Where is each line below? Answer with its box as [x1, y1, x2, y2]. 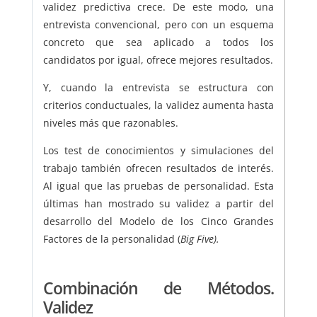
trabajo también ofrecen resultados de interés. [42, 161, 275, 175]
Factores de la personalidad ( [42, 232, 180, 246]
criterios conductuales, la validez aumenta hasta [42, 98, 275, 113]
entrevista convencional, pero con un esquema [42, 18, 275, 32]
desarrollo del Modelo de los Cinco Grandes [42, 214, 275, 229]
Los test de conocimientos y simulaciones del [42, 144, 275, 158]
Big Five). [180, 232, 219, 246]
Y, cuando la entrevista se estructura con [42, 81, 275, 95]
